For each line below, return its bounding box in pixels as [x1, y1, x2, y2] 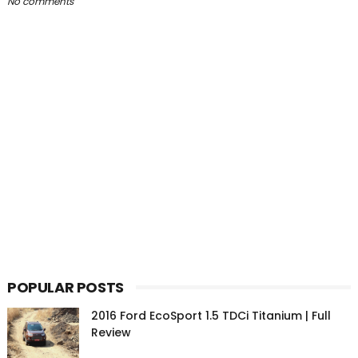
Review [90, 324, 131, 341]
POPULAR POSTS [6, 277, 124, 298]
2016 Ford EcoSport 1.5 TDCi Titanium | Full [90, 308, 331, 324]
